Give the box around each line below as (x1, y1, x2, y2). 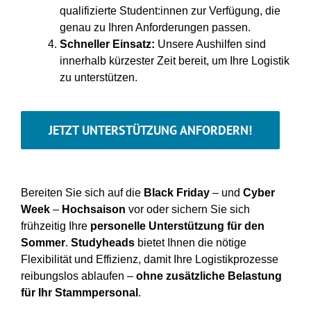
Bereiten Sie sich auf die (20, 187, 144, 199)
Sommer (20, 237, 65, 249)
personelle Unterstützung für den (90, 220, 264, 233)
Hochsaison (61, 203, 128, 216)
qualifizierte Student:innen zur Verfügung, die (59, 5, 280, 17)
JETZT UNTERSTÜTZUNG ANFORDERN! (48, 122, 252, 139)
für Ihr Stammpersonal (20, 287, 138, 299)
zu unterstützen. (59, 72, 137, 84)
